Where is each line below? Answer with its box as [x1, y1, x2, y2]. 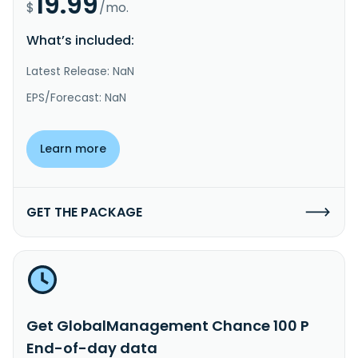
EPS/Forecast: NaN [26, 89, 126, 105]
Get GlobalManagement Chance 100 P [26, 315, 309, 336]
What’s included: [26, 30, 134, 50]
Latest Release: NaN [26, 62, 134, 79]
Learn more [40, 140, 106, 157]
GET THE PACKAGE [26, 202, 142, 221]
